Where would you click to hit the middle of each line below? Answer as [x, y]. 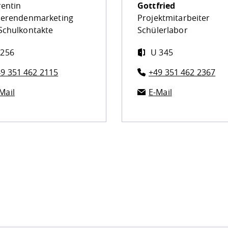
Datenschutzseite [43, 204]
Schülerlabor [163, 30]
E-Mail [160, 92]
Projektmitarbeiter [174, 18]
